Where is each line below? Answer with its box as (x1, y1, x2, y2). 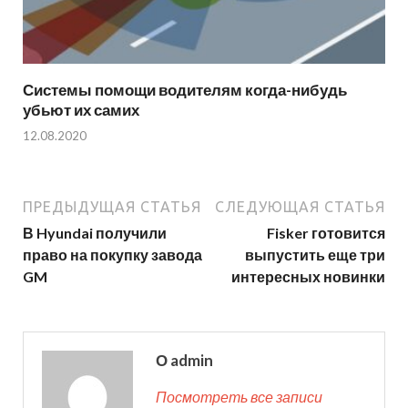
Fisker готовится (267, 224, 385, 242)
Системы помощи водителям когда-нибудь (23, 79, 347, 99)
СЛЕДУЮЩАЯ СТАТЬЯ (215, 199, 385, 216)
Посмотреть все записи (156, 388, 322, 406)
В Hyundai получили (23, 224, 167, 242)
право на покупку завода (23, 246, 202, 264)
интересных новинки (231, 268, 385, 286)
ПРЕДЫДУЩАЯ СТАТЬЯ (23, 199, 201, 216)
